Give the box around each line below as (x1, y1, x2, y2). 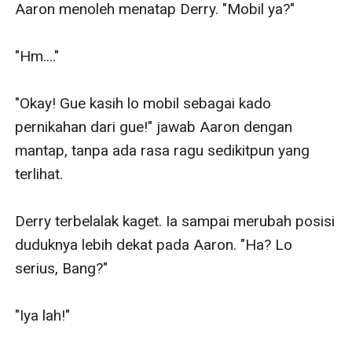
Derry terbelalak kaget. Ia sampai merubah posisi (15, 211, 335, 230)
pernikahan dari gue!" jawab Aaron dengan (15, 117, 293, 136)
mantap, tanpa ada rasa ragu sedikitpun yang (15, 141, 310, 159)
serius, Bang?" (15, 258, 108, 277)
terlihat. (15, 164, 64, 183)
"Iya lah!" (15, 306, 71, 324)
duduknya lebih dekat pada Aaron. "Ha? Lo (15, 235, 293, 254)
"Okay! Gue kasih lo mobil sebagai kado (15, 93, 272, 112)
